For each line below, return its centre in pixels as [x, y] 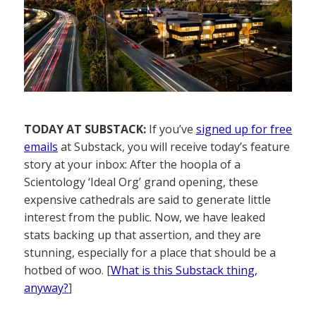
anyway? [46, 288]
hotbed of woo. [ [67, 271]
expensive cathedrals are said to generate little [147, 200]
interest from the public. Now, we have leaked [145, 218]
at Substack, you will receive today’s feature [174, 147]
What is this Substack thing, [184, 271]
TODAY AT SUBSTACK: [85, 129]
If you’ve [171, 129]
